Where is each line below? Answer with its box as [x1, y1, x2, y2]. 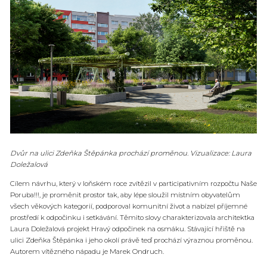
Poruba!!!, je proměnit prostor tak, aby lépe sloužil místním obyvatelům [10, 191, 240, 200]
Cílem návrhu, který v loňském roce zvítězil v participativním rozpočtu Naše [10, 179, 257, 188]
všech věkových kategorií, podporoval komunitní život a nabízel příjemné [10, 202, 247, 211]
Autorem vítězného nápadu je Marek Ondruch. [10, 247, 164, 256]
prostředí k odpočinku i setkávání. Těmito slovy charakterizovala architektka [10, 213, 254, 222]
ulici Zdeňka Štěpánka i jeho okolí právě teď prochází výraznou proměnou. [10, 236, 253, 245]
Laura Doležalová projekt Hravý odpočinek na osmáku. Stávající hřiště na [10, 225, 245, 234]
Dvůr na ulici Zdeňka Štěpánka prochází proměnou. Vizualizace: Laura [10, 148, 252, 157]
